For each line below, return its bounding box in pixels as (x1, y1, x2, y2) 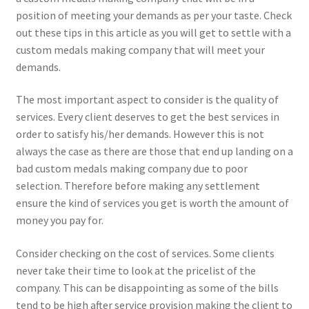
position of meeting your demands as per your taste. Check (15, 8, 292, 22)
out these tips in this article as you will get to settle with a (15, 25, 291, 39)
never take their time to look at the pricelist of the (15, 263, 256, 277)
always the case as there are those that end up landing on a (15, 144, 293, 159)
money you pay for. (15, 213, 103, 228)
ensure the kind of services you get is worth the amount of (15, 196, 289, 210)
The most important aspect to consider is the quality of (15, 92, 279, 107)
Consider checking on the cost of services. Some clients (15, 246, 275, 260)
